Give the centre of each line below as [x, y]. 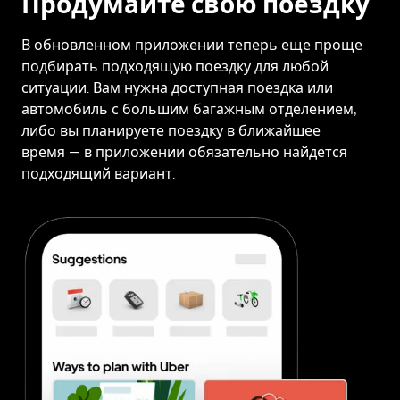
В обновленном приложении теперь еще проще [192, 46]
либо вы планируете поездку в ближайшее [171, 131]
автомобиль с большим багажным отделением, [189, 110]
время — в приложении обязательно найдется [184, 153]
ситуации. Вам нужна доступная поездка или [177, 88]
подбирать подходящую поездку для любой [175, 67]
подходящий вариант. [98, 174]
